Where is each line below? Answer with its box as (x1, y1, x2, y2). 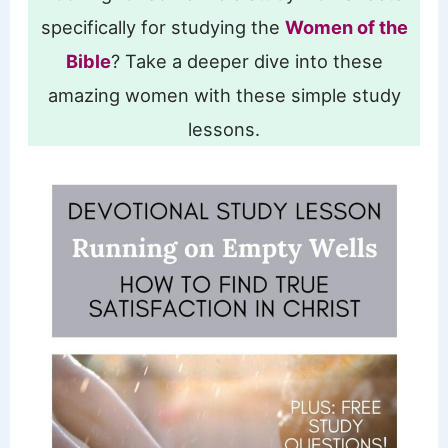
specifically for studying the (40, 15, 285, 38)
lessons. (188, 117, 260, 140)
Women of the (284, 15, 408, 38)
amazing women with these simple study (47, 83, 401, 106)
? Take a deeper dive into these (110, 49, 383, 72)
